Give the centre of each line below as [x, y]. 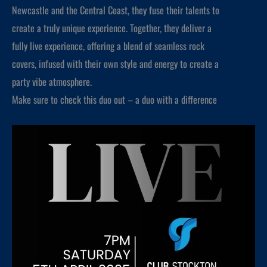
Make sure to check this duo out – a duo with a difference [114, 99]
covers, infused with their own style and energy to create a [115, 63]
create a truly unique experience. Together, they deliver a [112, 27]
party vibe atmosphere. [52, 81]
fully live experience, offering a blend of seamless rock [108, 45]
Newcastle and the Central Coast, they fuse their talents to [116, 10]
